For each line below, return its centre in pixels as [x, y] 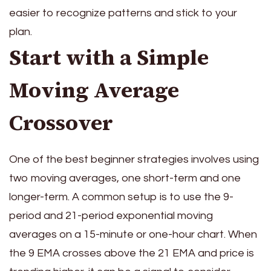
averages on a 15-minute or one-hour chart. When [133, 234]
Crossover [61, 123]
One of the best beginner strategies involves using [134, 159]
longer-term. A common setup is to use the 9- [121, 197]
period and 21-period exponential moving [111, 215]
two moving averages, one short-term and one [125, 178]
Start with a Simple [109, 58]
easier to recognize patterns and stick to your [123, 13]
